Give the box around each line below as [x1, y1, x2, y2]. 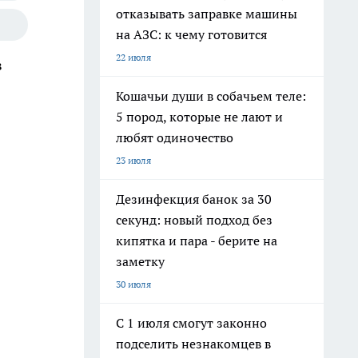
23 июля [116, 154, 151, 166]
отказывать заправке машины [116, 6, 297, 22]
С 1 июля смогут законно [116, 315, 267, 331]
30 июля [116, 278, 151, 290]
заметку [116, 253, 165, 269]
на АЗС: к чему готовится [116, 26, 267, 42]
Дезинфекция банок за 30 [116, 191, 272, 207]
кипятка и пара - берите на [116, 233, 277, 249]
